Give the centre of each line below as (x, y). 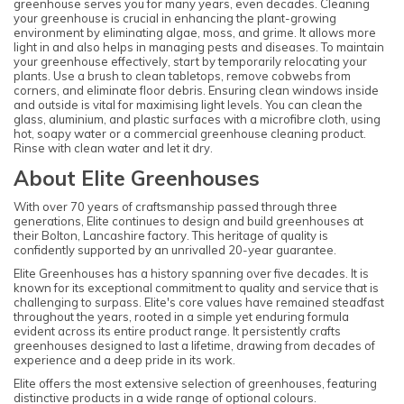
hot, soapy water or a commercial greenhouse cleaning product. (190, 134)
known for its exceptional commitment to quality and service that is (196, 287)
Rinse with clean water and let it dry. (115, 148)
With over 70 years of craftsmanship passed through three (175, 206)
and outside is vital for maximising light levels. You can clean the (188, 105)
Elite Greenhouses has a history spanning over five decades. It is (191, 273)
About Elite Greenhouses (137, 178)
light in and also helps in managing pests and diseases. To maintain (199, 47)
